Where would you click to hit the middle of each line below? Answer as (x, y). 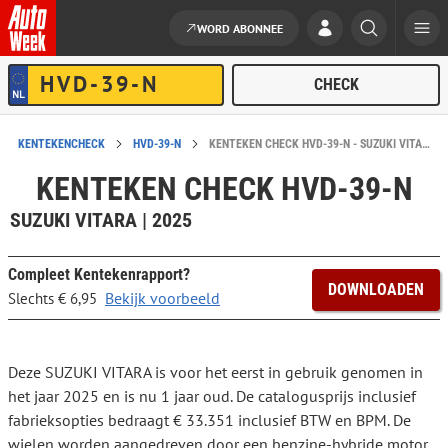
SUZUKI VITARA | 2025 (101, 220)
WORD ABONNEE (240, 28)
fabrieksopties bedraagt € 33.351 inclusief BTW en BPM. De (209, 420)
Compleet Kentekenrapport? (99, 275)
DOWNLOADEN (376, 290)
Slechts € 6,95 (52, 299)
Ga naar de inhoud (75, 91)
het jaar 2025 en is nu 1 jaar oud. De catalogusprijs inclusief (212, 396)
